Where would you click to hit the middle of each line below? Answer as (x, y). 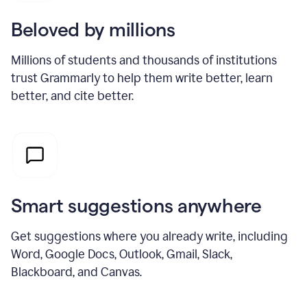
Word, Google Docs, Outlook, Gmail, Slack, (122, 254)
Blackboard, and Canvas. (76, 272)
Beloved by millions (93, 29)
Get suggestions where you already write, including (149, 236)
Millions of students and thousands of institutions (144, 60)
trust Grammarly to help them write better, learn (142, 78)
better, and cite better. (72, 96)
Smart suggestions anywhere (136, 205)
